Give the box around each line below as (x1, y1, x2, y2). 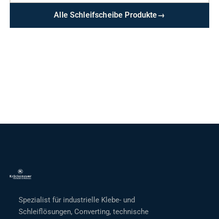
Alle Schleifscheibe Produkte (54, 10, 157, 20)
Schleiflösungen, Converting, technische (18, 207, 149, 216)
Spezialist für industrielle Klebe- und (18, 196, 135, 204)
